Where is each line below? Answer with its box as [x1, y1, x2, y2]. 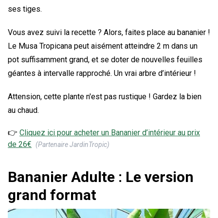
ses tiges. [8, 4, 42, 14]
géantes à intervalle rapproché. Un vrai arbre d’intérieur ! [8, 68, 196, 78]
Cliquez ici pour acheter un [19, 127, 111, 137]
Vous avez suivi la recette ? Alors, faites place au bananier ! [8, 27, 210, 37]
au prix [176, 127, 200, 137]
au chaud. [8, 105, 39, 115]
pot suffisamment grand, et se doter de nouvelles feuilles [8, 54, 202, 64]
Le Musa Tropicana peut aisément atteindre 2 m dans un [8, 41, 198, 51]
